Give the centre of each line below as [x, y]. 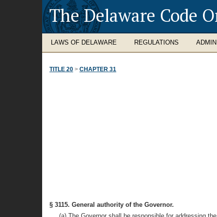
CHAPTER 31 [98, 69]
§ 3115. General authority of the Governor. [112, 205]
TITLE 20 [61, 69]
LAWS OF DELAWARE [84, 42]
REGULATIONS [156, 42]
